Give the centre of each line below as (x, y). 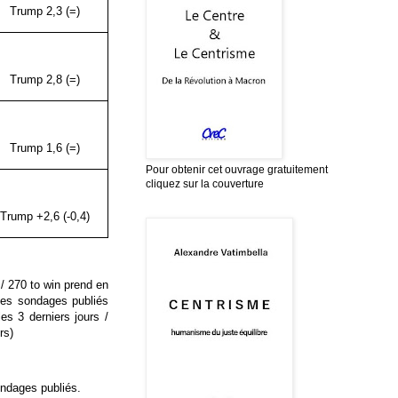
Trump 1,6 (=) (45, 147)
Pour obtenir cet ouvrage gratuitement (237, 169)
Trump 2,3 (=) (45, 11)
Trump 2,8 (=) (45, 79)
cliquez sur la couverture (205, 183)
